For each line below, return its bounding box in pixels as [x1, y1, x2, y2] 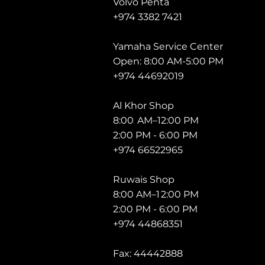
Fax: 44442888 [113, 248, 183, 259]
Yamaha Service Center [113, 41, 223, 52]
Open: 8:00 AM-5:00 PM [113, 56, 224, 67]
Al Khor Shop [113, 100, 174, 111]
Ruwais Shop [113, 174, 174, 185]
